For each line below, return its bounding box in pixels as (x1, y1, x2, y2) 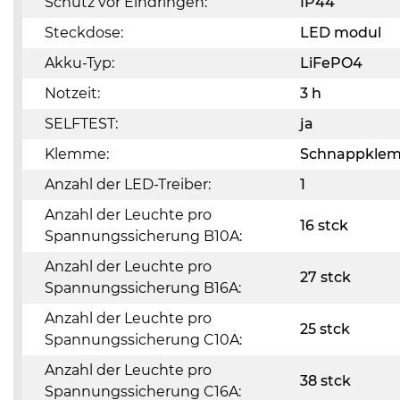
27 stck (300, 269, 351, 286)
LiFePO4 (300, 54, 362, 71)
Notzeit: (45, 85, 100, 102)
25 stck (300, 321, 350, 337)
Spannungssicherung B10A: (45, 228, 242, 245)
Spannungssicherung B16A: (45, 279, 241, 296)
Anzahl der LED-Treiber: (45, 176, 211, 193)
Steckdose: (45, 24, 123, 41)
